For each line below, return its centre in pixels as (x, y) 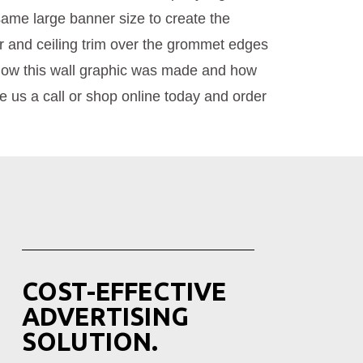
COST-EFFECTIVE (124, 291)
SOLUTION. (90, 341)
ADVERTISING (105, 316)
